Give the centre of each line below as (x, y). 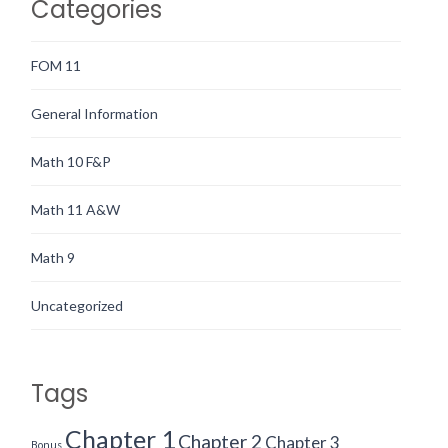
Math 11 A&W (75, 210)
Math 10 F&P (71, 162)
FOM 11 (56, 66)
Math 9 (53, 258)
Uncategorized (77, 306)
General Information (94, 114)
